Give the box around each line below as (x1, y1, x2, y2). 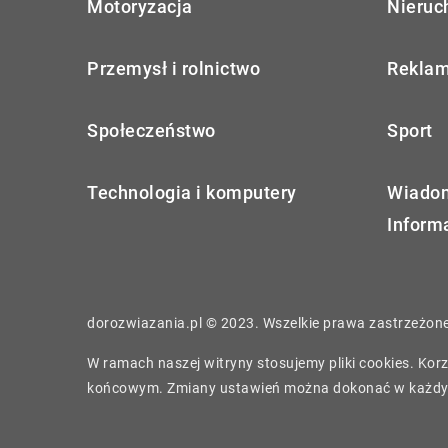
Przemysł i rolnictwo (87, 57, 260, 79)
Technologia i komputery (87, 181, 297, 203)
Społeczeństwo (87, 119, 216, 141)
